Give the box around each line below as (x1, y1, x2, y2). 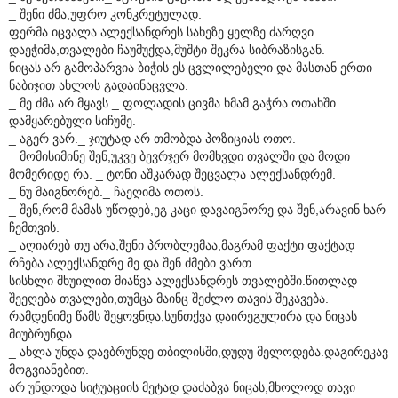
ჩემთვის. (9, 219, 60, 235)
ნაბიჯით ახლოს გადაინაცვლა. (9, 77, 188, 92)
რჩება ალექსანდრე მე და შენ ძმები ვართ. (9, 255, 255, 270)
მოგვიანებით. (9, 362, 89, 377)
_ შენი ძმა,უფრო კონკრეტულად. (9, 6, 202, 21)
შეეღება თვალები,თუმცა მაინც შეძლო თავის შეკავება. (9, 291, 329, 306)
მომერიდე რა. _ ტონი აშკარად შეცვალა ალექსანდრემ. (9, 166, 336, 181)
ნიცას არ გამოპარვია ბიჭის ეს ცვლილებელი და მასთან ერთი (9, 60, 372, 75)
